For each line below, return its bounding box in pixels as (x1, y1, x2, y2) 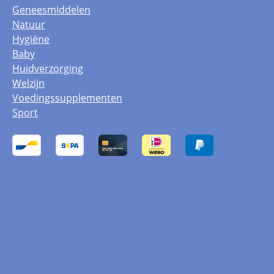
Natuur (12, 18, 45, 31)
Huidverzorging (12, 62, 83, 75)
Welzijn (12, 76, 45, 90)
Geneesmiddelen (12, 3, 91, 17)
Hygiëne (12, 32, 50, 46)
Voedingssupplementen (12, 91, 122, 105)
